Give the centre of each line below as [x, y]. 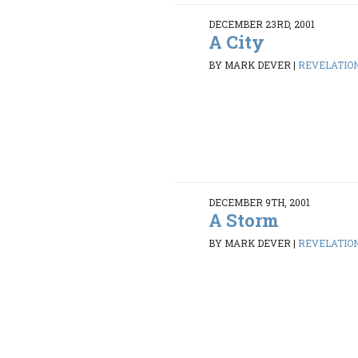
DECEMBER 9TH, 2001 [260, 202]
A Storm [244, 220]
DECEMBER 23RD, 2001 [262, 24]
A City [237, 42]
